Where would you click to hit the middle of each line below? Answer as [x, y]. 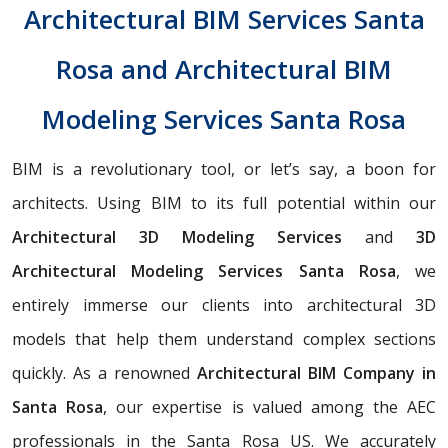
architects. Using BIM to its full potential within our [224, 203]
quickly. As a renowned [104, 373]
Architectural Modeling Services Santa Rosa [204, 271]
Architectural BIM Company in [316, 373]
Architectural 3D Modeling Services [188, 237]
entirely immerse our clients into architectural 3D [224, 305]
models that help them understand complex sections [224, 339]
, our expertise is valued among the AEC [269, 407]
